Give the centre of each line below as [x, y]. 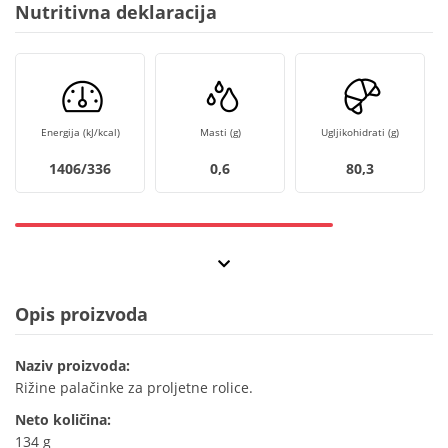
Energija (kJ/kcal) [80, 132]
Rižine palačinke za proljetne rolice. [134, 388]
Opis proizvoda [81, 314]
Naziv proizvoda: [72, 366]
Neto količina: [63, 420]
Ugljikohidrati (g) [360, 132]
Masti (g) [220, 132]
